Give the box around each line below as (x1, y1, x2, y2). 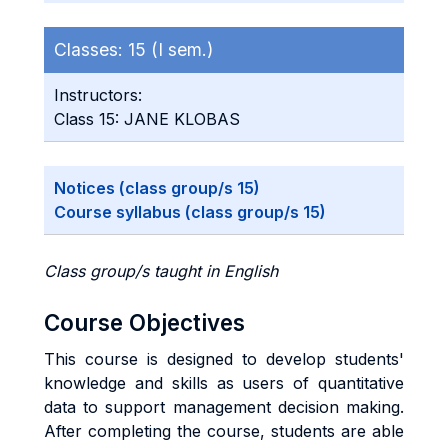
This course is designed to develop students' (44, 349, 404, 369)
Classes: (54, 39, 128, 60)
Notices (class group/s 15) (54, 178, 260, 198)
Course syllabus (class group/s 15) (54, 202, 326, 222)
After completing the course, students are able (44, 421, 404, 441)
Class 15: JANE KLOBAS (54, 109, 240, 129)
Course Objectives (44, 309, 245, 336)
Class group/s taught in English (44, 261, 278, 281)
